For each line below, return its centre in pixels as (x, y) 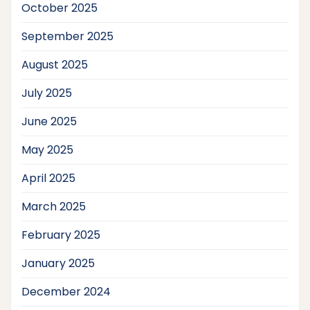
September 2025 (67, 36)
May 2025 (47, 149)
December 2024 (66, 291)
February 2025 (61, 235)
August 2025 (55, 64)
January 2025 (58, 263)
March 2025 (54, 206)
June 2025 (49, 121)
